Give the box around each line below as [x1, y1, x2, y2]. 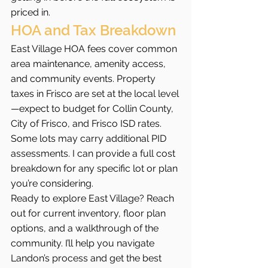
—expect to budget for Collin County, [11, 103, 176, 114]
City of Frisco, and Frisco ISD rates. [11, 118, 164, 129]
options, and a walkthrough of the [11, 223, 161, 234]
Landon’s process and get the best [11, 252, 164, 264]
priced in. [11, 7, 50, 18]
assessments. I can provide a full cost [11, 148, 178, 159]
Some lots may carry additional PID [11, 133, 169, 144]
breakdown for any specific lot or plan [11, 163, 180, 174]
